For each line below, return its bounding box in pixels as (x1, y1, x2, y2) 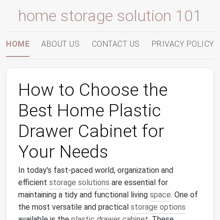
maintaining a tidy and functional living (18, 190, 150, 199)
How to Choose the (18, 80, 167, 100)
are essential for (110, 178, 168, 187)
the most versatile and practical (18, 202, 131, 212)
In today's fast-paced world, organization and (18, 165, 173, 175)
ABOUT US (41, 39, 80, 49)
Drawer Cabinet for (18, 121, 165, 141)
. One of (171, 190, 198, 199)
